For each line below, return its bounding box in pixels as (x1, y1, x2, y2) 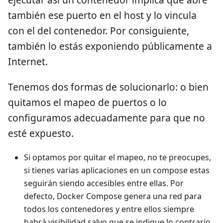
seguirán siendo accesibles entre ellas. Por (24, 177, 184, 189)
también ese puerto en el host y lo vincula (8, 8, 197, 22)
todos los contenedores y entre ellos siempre (24, 203, 194, 215)
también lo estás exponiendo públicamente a (8, 39, 212, 53)
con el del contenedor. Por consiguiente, (8, 23, 189, 37)
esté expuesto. (8, 126, 74, 140)
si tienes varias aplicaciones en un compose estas (24, 164, 210, 176)
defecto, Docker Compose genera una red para (24, 190, 202, 202)
